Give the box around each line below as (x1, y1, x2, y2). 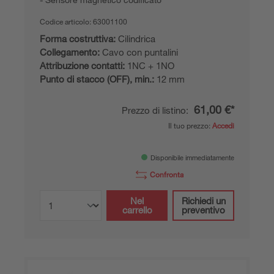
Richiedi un (181, 194, 226, 206)
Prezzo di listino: (122, 104, 191, 116)
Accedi (212, 120, 234, 130)
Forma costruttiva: (40, 32, 116, 44)
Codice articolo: (40, 16, 93, 26)
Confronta (150, 169, 183, 179)
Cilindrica (116, 32, 155, 44)
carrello (122, 204, 152, 215)
